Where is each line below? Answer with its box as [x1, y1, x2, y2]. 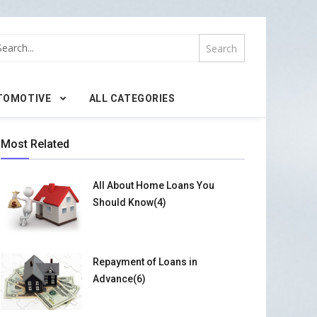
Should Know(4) [92, 196, 166, 208]
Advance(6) [92, 272, 146, 284]
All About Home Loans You [92, 179, 214, 191]
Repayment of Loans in [92, 255, 197, 267]
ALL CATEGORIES [88, 92, 175, 104]
